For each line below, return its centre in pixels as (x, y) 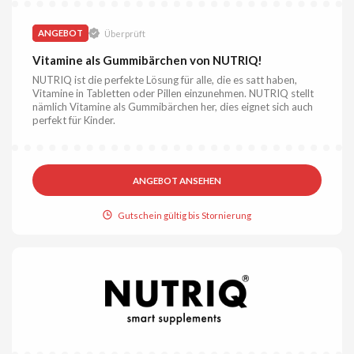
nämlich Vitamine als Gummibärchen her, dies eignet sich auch (173, 106)
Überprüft (124, 33)
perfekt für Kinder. (74, 120)
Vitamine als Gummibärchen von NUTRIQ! (148, 60)
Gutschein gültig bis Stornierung (185, 215)
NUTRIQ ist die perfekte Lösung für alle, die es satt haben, (165, 79)
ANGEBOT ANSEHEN (177, 180)
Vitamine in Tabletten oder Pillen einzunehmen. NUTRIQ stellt (173, 93)
